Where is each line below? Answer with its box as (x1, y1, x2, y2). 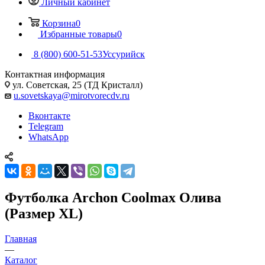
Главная (5, 233, 37, 244)
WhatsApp (28, 131, 69, 142)
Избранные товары (40, 28, 117, 39)
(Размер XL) (5, 205, 83, 221)
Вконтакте (28, 110, 70, 121)
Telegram (28, 121, 63, 131)
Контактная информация (5, 69, 105, 79)
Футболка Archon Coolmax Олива (5, 189, 221, 205)
